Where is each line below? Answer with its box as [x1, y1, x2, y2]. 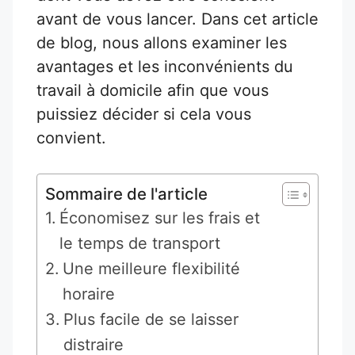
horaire [63, 284, 115, 303]
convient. [36, 128, 106, 147]
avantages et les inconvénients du [36, 56, 293, 76]
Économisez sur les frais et [59, 208, 260, 227]
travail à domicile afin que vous [36, 80, 269, 100]
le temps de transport [59, 233, 220, 253]
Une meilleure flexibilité [63, 258, 240, 278]
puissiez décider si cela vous [36, 104, 251, 124]
